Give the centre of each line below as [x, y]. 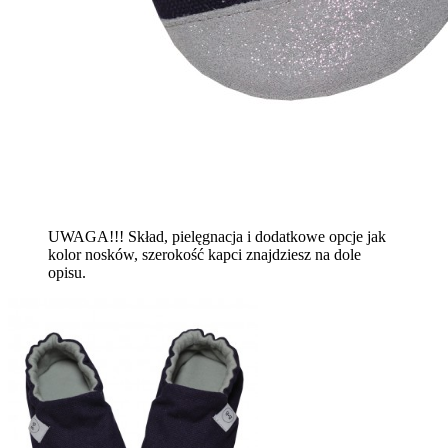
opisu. [67, 273]
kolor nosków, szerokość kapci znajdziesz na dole [204, 255]
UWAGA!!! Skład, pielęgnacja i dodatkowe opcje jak [217, 237]
